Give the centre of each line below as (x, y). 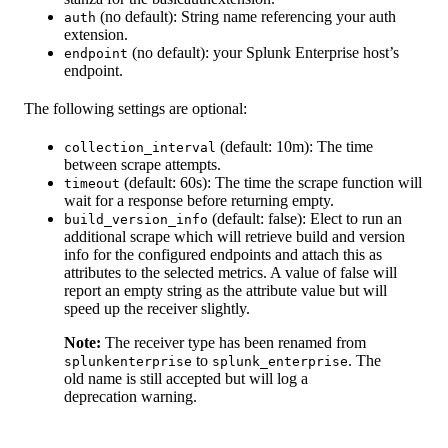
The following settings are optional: (135, 109)
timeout (92, 184)
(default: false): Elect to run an (305, 219)
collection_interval (140, 148)
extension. (96, 35)
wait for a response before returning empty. (199, 201)
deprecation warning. (130, 397)
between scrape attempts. (142, 165)
